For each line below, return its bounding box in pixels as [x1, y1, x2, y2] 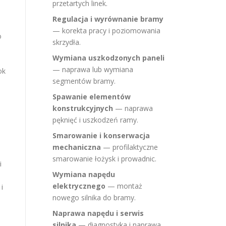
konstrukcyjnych [52, 103, 113, 113]
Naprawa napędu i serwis [52, 208, 144, 218]
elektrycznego [52, 181, 105, 191]
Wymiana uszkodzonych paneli [52, 53, 164, 63]
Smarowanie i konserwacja [52, 131, 150, 140]
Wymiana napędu [52, 169, 115, 179]
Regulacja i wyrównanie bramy [52, 14, 163, 24]
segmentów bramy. [52, 76, 116, 86]
